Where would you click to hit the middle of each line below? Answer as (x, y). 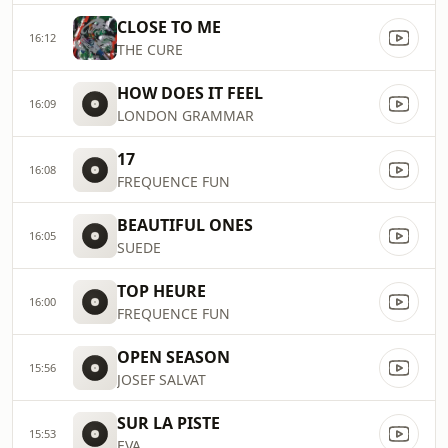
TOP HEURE (161, 291)
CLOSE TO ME (169, 27)
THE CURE (150, 49)
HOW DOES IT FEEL (190, 93)
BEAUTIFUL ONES (185, 225)
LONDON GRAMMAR (185, 115)
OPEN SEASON (173, 357)
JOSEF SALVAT (161, 379)
